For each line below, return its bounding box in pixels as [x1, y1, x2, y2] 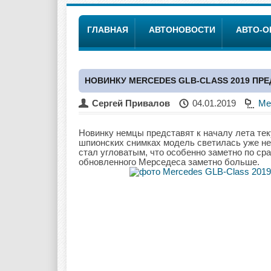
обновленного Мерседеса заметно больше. [79, 157, 260, 167]
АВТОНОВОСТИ [149, 25, 215, 34]
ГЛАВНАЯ [87, 25, 128, 34]
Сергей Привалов [92, 98, 170, 108]
